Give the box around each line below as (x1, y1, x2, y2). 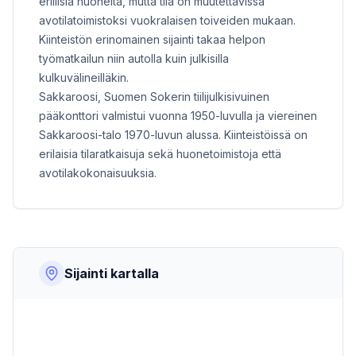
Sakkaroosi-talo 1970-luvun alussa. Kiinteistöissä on (39, 128, 308, 142)
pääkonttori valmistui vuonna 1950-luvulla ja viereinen (39, 109, 317, 123)
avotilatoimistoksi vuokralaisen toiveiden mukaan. (39, 14, 296, 28)
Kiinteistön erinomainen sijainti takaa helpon (39, 33, 265, 47)
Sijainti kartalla (64, 265, 159, 282)
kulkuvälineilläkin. (39, 71, 129, 85)
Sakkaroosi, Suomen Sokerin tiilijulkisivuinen (39, 90, 269, 104)
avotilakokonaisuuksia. (39, 166, 157, 180)
